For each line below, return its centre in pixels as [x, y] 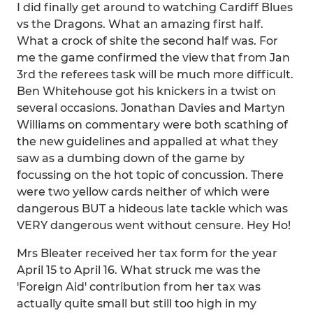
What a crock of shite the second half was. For [147, 41]
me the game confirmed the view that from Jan [153, 58]
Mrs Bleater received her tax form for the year [147, 253]
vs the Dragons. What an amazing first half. [140, 24]
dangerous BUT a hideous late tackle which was [152, 209]
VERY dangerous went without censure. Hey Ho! [154, 225]
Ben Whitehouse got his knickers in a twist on [146, 91]
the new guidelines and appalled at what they [147, 141]
